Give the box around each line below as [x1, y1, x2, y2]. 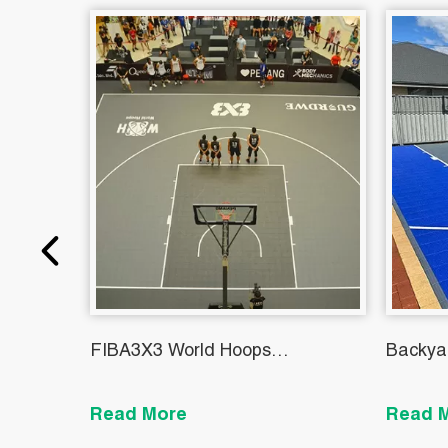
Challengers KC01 [90, 373, 237, 392]
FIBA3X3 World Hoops [90, 343, 271, 362]
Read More [90, 407, 187, 426]
